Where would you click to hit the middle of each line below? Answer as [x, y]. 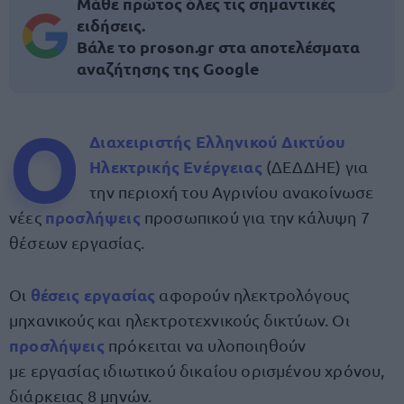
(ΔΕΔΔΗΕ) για [315, 166]
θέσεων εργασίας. [77, 242]
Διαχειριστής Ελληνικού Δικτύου [218, 141]
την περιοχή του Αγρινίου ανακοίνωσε [232, 192]
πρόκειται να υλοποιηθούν [207, 345]
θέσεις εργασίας [93, 294]
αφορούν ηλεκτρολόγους [252, 294]
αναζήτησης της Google [168, 68]
